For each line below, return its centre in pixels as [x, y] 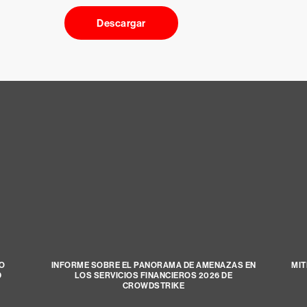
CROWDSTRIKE [153, 286]
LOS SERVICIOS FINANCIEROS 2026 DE [153, 276]
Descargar [121, 23]
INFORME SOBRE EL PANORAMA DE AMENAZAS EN [153, 266]
